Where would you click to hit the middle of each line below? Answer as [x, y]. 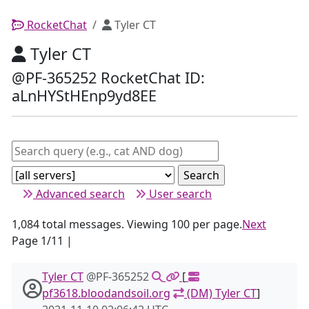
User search [179, 194]
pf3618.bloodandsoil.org [106, 293]
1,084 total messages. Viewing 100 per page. [127, 224]
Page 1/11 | [42, 241]
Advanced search [79, 194]
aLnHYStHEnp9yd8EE [84, 96]
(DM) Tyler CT [220, 293]
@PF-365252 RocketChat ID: [108, 78]
